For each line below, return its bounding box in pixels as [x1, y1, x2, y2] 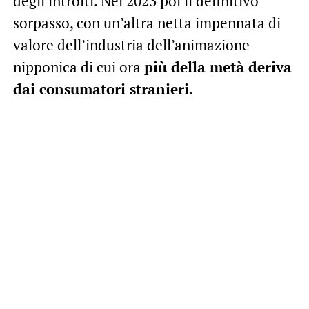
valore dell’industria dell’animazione [12, 34, 250, 54]
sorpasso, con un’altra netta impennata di [12, 12, 281, 32]
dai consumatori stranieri [12, 79, 189, 99]
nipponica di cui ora [12, 57, 144, 77]
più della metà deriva [143, 57, 292, 77]
